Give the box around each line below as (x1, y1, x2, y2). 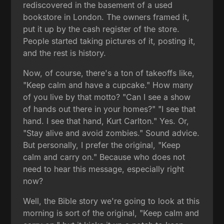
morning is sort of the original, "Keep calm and (23, 207, 199, 218)
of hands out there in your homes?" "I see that (23, 103, 196, 114)
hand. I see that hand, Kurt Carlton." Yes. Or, (23, 115, 189, 126)
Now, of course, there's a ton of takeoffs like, (23, 67, 195, 78)
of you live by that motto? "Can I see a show (23, 91, 191, 102)
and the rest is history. (23, 47, 106, 58)
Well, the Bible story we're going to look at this (23, 195, 200, 206)
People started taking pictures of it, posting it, (23, 35, 196, 46)
